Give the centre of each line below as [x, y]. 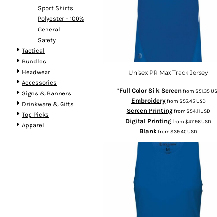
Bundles [34, 61]
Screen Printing [150, 110]
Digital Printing [148, 121]
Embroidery [148, 100]
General [49, 29]
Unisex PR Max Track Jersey [168, 72]
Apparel [33, 125]
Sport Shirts [55, 8]
